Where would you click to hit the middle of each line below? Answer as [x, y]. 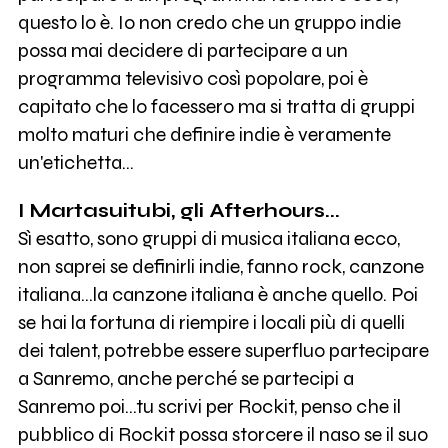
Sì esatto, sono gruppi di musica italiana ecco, [208, 239]
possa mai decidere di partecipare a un [182, 51]
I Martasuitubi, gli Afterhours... [178, 211]
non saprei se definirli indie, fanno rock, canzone [220, 267]
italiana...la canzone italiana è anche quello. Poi [217, 295]
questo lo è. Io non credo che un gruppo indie [209, 23]
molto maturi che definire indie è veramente [204, 135]
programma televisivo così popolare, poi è [192, 79]
